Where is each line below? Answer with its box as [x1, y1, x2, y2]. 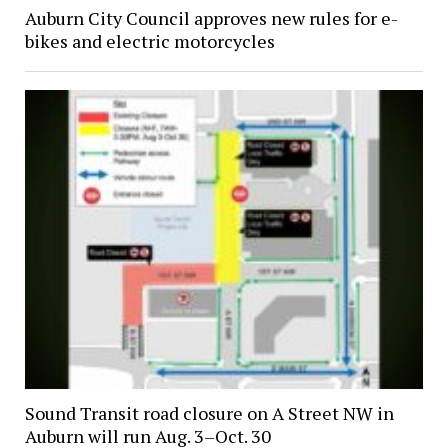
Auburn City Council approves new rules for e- [24, 6, 398, 31]
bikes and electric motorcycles [24, 29, 275, 54]
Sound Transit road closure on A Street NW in [24, 401, 394, 426]
